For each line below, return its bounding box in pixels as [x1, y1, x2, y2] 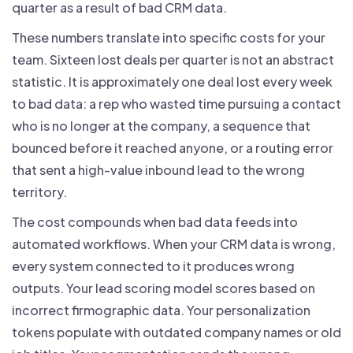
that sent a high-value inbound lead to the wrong [12, 162, 305, 179]
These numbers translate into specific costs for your [12, 29, 325, 46]
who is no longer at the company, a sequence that [12, 117, 310, 135]
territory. [12, 184, 67, 201]
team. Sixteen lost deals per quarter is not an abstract [12, 51, 334, 69]
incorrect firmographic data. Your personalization [12, 302, 310, 319]
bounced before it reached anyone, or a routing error [12, 139, 333, 157]
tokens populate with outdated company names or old [12, 324, 341, 341]
